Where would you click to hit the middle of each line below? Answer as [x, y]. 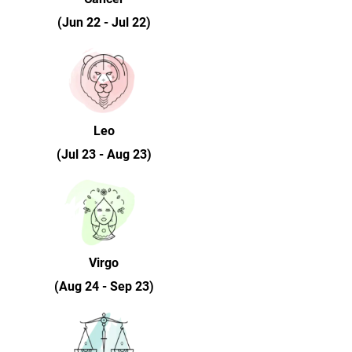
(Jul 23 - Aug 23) [104, 154]
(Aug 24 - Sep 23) [104, 286]
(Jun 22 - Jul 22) [104, 22]
